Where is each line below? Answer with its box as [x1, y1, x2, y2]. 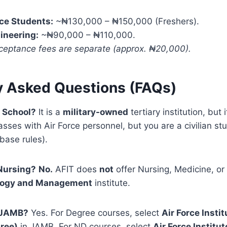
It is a [36, 106, 63, 117]
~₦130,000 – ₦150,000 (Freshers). [53, 16, 199, 26]
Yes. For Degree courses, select [28, 207, 162, 218]
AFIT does [53, 164, 99, 174]
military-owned [63, 106, 128, 117]
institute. [92, 177, 130, 188]
